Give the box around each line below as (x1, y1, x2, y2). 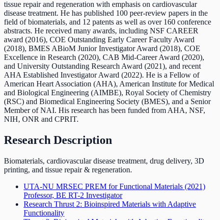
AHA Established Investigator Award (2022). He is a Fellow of (4, 70, 199, 79)
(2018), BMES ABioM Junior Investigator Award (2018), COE (4, 44, 200, 53)
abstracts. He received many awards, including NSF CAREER (4, 26, 198, 35)
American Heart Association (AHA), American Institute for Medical (4, 79, 214, 88)
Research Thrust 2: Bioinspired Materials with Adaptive (24, 199, 196, 208)
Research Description (4, 133, 112, 146)
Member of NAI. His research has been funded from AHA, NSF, (4, 106, 205, 114)
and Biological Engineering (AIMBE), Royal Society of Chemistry (4, 88, 211, 97)
